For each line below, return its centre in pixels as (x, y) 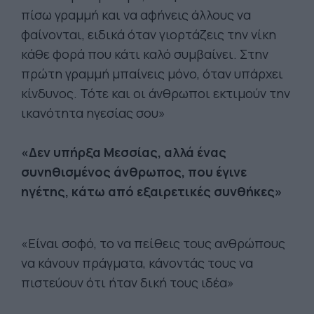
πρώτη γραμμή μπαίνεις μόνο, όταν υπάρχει (152, 74)
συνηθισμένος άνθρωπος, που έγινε (134, 172)
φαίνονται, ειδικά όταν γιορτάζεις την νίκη (149, 34)
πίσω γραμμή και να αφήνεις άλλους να (136, 15)
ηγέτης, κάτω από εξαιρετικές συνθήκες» (152, 191)
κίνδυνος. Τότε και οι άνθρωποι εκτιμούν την (156, 93)
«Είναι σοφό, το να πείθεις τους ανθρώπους (153, 243)
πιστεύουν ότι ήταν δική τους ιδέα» (128, 282)
